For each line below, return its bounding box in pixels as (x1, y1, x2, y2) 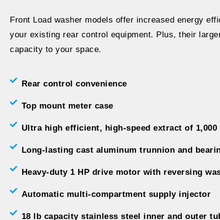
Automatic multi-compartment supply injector (21, 190, 211, 199)
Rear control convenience (21, 79, 127, 89)
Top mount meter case (21, 101, 113, 111)
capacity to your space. (10, 45, 102, 55)
